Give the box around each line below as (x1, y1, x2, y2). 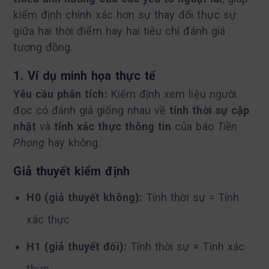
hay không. (44, 136, 101, 149)
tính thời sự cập (169, 103, 250, 116)
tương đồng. (13, 40, 73, 53)
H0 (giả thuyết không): (26, 190, 143, 204)
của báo (171, 119, 217, 133)
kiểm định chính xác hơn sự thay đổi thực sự (13, 8, 236, 21)
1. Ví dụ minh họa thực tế (13, 68, 156, 83)
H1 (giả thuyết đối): (26, 240, 127, 253)
